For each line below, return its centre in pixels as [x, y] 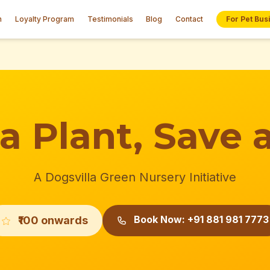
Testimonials [110, 19]
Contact [189, 19]
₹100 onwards [52, 220]
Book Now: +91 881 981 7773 [200, 219]
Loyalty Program [44, 19]
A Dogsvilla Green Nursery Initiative [135, 177]
